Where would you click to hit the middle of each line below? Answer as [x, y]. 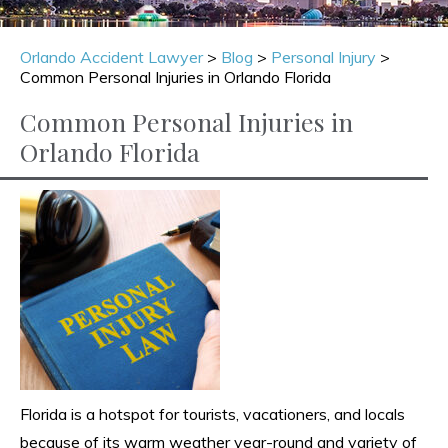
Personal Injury [323, 56]
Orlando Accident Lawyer [111, 56]
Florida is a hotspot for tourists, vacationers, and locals [212, 413]
